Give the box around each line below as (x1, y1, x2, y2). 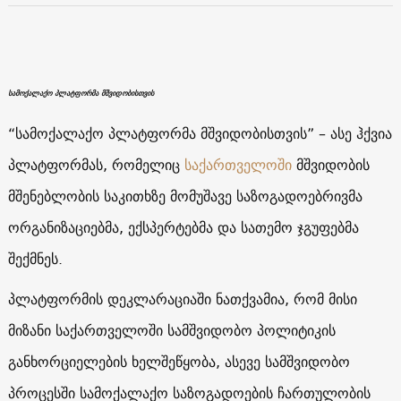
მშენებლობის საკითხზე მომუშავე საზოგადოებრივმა (7, 183, 363, 209)
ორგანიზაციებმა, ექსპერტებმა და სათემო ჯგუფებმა (7, 214, 359, 240)
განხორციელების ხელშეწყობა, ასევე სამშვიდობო (7, 348, 350, 374)
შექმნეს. (7, 245, 63, 271)
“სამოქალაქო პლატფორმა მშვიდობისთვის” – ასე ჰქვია (7, 120, 392, 146)
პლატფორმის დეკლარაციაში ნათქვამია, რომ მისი (7, 286, 357, 311)
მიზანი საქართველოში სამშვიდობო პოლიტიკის (7, 317, 336, 343)
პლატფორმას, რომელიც (7, 151, 184, 177)
